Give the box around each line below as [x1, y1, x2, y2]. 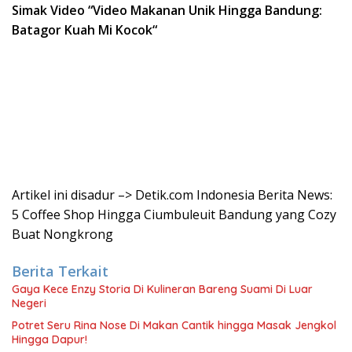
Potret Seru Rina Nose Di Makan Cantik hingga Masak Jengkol [12, 318, 336, 332]
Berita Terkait [12, 262, 108, 280]
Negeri [12, 296, 46, 310]
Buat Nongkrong [12, 225, 113, 243]
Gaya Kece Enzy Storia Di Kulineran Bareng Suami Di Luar [12, 282, 313, 296]
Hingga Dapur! [12, 332, 87, 346]
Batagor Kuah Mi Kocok [12, 21, 152, 38]
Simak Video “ [12, 2, 93, 19]
